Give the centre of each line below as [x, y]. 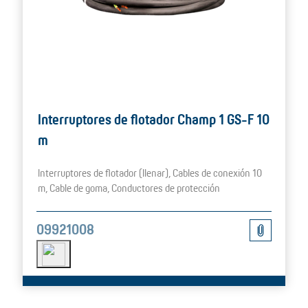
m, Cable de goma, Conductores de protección [129, 188]
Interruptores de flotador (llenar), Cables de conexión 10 [150, 173]
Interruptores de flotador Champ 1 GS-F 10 [154, 119]
